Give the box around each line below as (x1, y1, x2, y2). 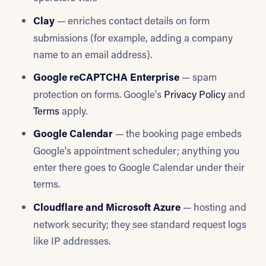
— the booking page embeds (113, 126, 242, 140)
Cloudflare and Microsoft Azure (33, 199, 180, 214)
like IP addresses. (33, 233, 110, 247)
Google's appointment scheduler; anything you (33, 144, 239, 157)
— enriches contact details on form (55, 13, 210, 27)
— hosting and (180, 199, 246, 213)
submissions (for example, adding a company (33, 30, 233, 44)
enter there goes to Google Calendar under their (33, 160, 245, 174)
